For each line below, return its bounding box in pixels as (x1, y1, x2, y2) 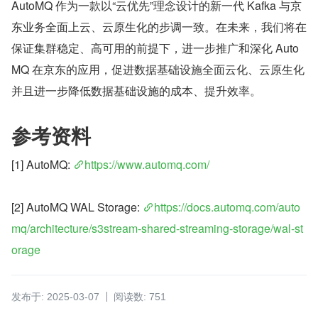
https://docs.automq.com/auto (154, 199, 300, 216)
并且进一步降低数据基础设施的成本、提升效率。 (11, 82, 261, 99)
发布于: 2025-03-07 (11, 291, 99, 303)
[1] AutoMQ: (11, 156, 73, 173)
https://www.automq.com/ (84, 156, 209, 173)
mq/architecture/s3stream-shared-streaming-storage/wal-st (11, 220, 303, 237)
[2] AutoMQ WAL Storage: (11, 199, 143, 216)
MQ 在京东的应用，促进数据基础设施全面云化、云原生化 (11, 61, 305, 78)
